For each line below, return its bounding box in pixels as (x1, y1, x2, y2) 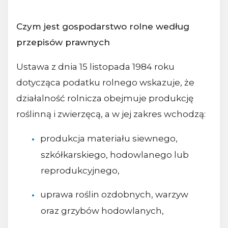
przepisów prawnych (16, 37, 110, 47)
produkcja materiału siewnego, (40, 133, 178, 144)
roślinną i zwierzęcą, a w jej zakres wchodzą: (16, 108, 206, 119)
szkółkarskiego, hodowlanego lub (40, 150, 189, 160)
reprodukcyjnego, (40, 165, 120, 176)
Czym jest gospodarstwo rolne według (16, 21, 189, 32)
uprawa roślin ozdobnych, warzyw (40, 189, 188, 199)
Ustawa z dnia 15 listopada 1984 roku (16, 61, 175, 72)
